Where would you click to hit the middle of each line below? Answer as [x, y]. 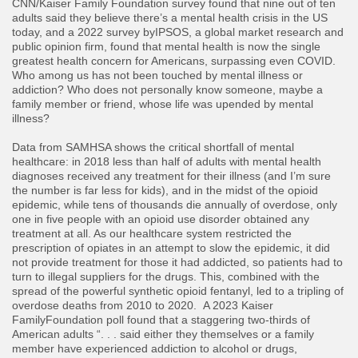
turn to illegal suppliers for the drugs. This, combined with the [166, 277]
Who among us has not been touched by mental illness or [157, 76]
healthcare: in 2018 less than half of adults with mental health [167, 162]
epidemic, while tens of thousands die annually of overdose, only [175, 205]
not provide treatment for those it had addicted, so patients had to [177, 263]
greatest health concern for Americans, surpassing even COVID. [174, 61]
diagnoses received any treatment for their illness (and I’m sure [171, 176]
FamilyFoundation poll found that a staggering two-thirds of [161, 320]
